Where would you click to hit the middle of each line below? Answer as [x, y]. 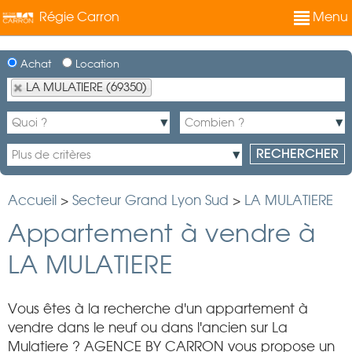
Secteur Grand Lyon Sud [150, 200]
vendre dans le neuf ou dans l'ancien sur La [148, 328]
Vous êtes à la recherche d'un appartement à [158, 309]
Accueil [32, 200]
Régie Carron [79, 16]
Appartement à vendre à [161, 233]
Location [96, 64]
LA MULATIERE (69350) [86, 87]
